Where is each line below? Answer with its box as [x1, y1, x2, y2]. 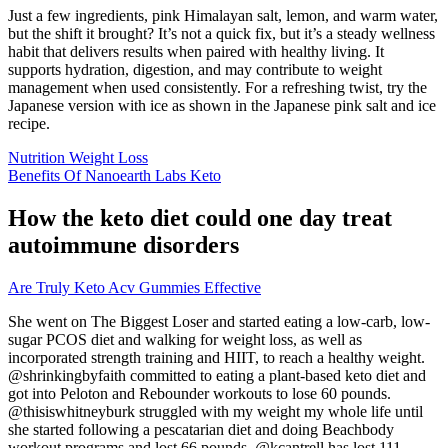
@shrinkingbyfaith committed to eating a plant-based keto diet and [8, 366, 426, 384]
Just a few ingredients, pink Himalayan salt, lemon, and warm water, [8, 6, 438, 24]
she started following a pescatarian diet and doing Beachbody [8, 420, 394, 438]
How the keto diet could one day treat [8, 204, 392, 231]
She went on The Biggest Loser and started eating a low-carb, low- [8, 312, 430, 330]
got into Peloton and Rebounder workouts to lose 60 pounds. [8, 384, 391, 402]
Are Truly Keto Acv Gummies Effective [8, 278, 261, 296]
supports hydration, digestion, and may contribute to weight [8, 60, 382, 78]
